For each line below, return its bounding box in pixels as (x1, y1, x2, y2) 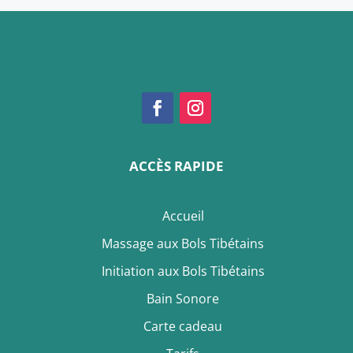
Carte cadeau (143, 318, 222, 336)
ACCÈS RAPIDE (129, 157, 224, 176)
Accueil (162, 207, 204, 225)
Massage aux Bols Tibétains (102, 235, 264, 253)
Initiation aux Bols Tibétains (101, 262, 265, 281)
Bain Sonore (147, 290, 219, 308)
